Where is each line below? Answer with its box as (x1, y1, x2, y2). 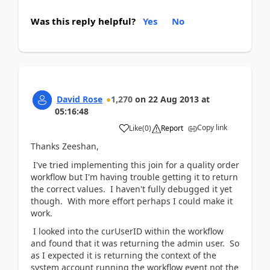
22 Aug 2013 (148, 93, 199, 105)
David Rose (57, 93, 102, 105)
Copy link (197, 122, 227, 133)
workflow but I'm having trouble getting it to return (31, 171, 238, 183)
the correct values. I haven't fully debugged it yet (31, 183, 232, 195)
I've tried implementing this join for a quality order (31, 159, 239, 171)
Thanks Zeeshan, (31, 140, 99, 152)
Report (161, 123, 183, 133)
